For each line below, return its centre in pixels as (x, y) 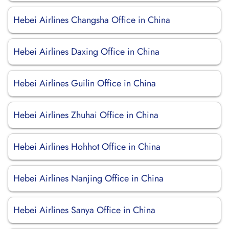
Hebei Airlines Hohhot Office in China (87, 147)
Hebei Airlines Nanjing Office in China (88, 178)
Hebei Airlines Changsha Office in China (92, 20)
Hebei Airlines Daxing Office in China (86, 52)
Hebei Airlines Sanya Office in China (84, 210)
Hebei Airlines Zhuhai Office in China (86, 115)
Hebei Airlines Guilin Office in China (85, 83)
